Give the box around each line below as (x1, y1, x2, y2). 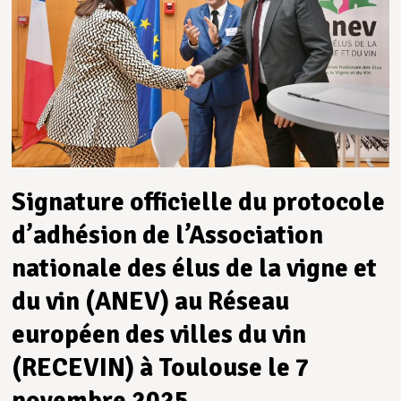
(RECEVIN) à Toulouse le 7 (12, 351, 311, 383)
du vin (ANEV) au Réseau (12, 285, 290, 317)
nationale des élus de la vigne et (12, 252, 378, 284)
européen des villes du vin (12, 318, 307, 350)
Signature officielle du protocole (12, 185, 386, 218)
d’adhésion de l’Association (12, 218, 324, 251)
